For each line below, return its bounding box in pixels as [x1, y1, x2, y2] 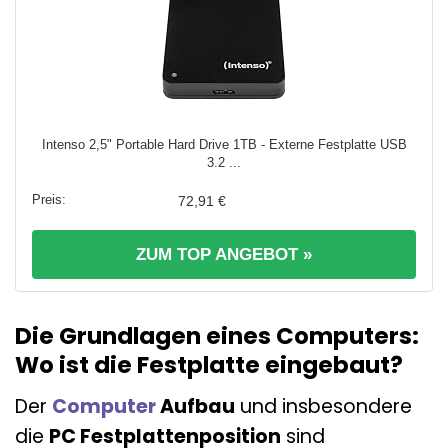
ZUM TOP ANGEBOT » [136, 245, 312, 264]
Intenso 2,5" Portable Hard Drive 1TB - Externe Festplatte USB [41, 137, 407, 152]
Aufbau [156, 392, 235, 420]
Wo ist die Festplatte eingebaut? [15, 349, 403, 381]
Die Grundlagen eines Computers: [15, 320, 419, 352]
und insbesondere [235, 392, 412, 420]
